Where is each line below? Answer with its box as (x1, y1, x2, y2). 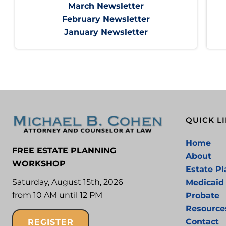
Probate (186, 191, 219, 201)
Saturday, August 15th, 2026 (12, 177, 123, 187)
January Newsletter (64, 27, 148, 37)
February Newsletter (62, 14, 150, 24)
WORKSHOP (12, 159, 66, 169)
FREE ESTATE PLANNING (12, 146, 116, 156)
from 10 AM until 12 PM (12, 190, 102, 200)
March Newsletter (68, 1, 144, 11)
